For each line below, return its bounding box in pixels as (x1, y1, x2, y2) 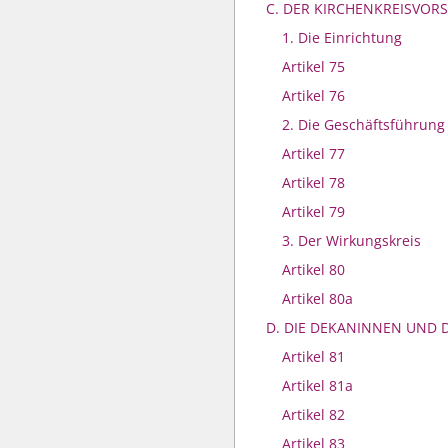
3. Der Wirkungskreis (282, 231, 421, 250)
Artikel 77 (282, 144, 345, 163)
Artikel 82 (282, 405, 345, 424)
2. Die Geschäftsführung (282, 115, 445, 134)
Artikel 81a (282, 376, 353, 395)
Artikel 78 (282, 173, 345, 192)
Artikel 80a (282, 289, 353, 308)
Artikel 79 (282, 202, 345, 221)
